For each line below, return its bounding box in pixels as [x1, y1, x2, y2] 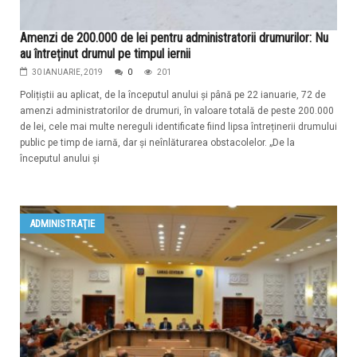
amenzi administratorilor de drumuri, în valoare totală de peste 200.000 [20, 105, 334, 117]
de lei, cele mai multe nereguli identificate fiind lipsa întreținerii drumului [20, 121, 337, 133]
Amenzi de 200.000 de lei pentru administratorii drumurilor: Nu [20, 30, 328, 46]
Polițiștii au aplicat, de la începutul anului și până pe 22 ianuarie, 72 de [20, 89, 326, 101]
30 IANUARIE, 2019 [32, 68, 103, 77]
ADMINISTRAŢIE [29, 218, 95, 230]
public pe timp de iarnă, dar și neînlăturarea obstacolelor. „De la [20, 137, 295, 149]
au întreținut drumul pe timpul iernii [20, 46, 190, 62]
